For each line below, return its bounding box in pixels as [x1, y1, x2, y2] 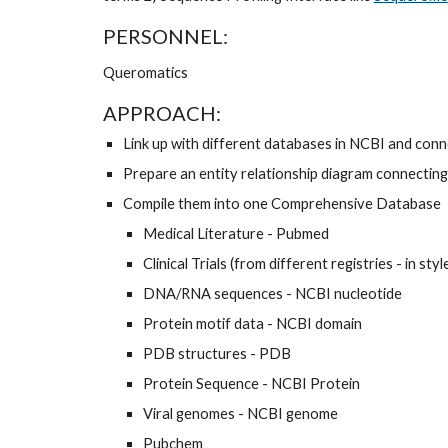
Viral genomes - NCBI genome [142, 405, 341, 422]
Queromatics [102, 64, 191, 81]
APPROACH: [102, 101, 225, 125]
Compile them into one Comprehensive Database [122, 195, 444, 212]
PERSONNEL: [102, 24, 232, 48]
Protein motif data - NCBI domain [142, 315, 365, 332]
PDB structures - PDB [142, 345, 294, 362]
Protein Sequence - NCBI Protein [142, 375, 363, 392]
